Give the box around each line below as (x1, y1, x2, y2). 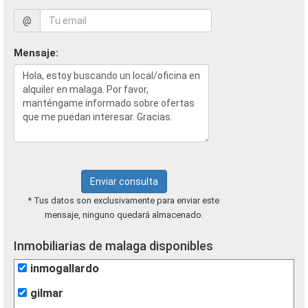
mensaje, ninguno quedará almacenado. (44, 210, 203, 220)
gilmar (30, 287, 63, 300)
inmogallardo (30, 262, 99, 275)
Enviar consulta (89, 176, 158, 187)
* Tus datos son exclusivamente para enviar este (28, 195, 219, 206)
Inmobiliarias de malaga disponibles (14, 239, 213, 253)
